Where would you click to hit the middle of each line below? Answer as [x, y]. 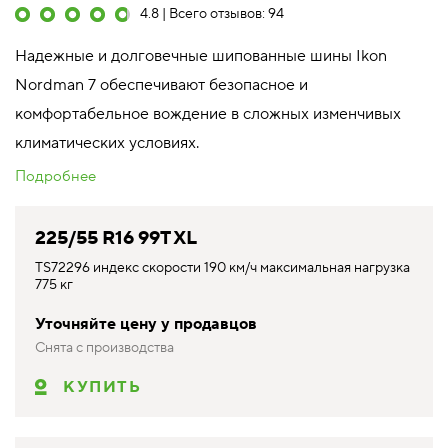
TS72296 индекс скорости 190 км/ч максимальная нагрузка [222, 267]
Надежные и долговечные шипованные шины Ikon [201, 55]
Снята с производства [104, 347]
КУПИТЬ [102, 386]
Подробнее [55, 176]
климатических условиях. [107, 142]
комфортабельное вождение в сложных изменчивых [208, 113]
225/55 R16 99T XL [116, 237]
